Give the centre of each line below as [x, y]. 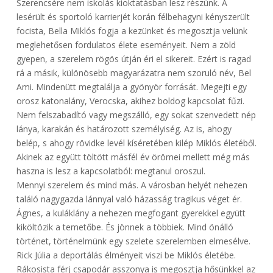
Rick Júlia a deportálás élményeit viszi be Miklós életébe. [126, 255]
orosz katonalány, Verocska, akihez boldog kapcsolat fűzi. [130, 101]
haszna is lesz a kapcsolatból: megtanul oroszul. [111, 171]
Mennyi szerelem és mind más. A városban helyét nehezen [132, 185]
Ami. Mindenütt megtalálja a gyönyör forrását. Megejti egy [131, 87]
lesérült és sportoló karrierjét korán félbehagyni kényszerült [133, 17]
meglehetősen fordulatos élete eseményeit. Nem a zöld [126, 45]
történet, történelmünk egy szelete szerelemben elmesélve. [133, 241]
